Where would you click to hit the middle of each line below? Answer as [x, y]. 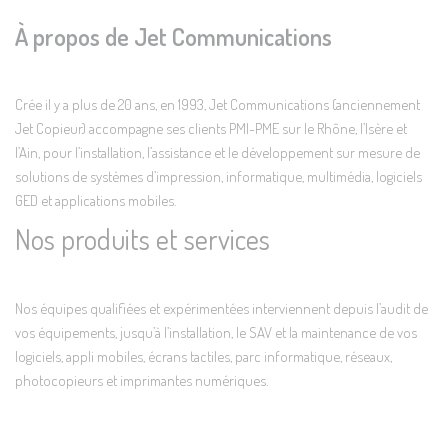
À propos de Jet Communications [173, 36]
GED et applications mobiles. [95, 200]
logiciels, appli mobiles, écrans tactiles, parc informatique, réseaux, [203, 356]
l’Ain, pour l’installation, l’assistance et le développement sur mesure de [217, 152]
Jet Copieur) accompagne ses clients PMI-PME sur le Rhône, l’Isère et [211, 128]
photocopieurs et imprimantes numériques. [141, 380]
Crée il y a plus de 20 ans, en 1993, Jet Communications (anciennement [217, 104]
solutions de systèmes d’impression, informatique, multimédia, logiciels [218, 176]
